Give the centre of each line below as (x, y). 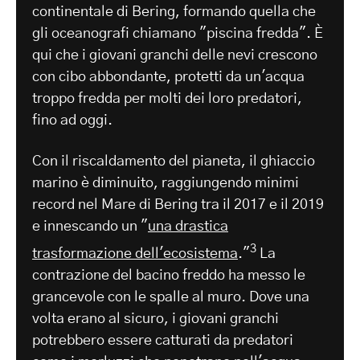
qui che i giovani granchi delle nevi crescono (175, 55)
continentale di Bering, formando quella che (174, 12)
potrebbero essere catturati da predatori (163, 340)
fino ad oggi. (72, 120)
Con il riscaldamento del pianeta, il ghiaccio (174, 161)
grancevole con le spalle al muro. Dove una (171, 297)
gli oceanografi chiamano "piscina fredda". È (178, 33)
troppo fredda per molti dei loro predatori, (167, 98)
